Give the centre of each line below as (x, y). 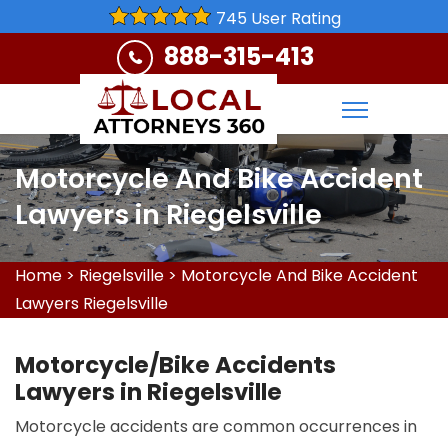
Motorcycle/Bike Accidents (175, 365)
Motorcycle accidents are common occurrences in (216, 426)
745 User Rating (278, 18)
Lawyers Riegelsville (91, 303)
